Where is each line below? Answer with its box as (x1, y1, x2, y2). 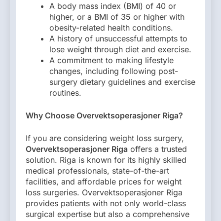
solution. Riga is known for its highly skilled (26, 155, 186, 165)
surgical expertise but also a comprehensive (26, 209, 189, 220)
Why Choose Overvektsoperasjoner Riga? (26, 110, 183, 121)
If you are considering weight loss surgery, (26, 133, 184, 144)
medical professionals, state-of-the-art (26, 166, 169, 176)
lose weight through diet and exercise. (49, 44, 191, 55)
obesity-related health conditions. (49, 23, 173, 33)
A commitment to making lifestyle (49, 55, 174, 66)
